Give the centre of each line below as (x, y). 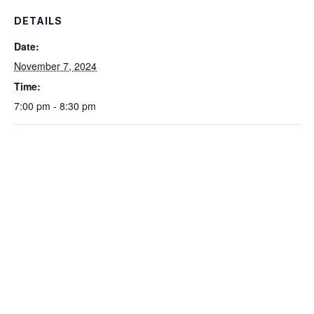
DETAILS (38, 21)
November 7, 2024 (55, 66)
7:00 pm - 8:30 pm (55, 106)
